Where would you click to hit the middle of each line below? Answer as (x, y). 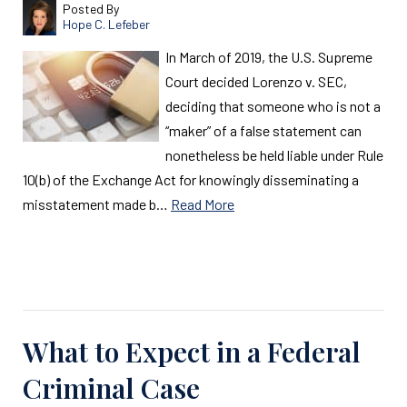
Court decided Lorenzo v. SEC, (256, 81)
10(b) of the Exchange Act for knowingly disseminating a (191, 179)
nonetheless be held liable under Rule (274, 155)
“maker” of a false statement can (263, 130)
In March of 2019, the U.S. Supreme (269, 57)
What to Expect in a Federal (192, 352)
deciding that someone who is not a (273, 106)
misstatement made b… (97, 204)
